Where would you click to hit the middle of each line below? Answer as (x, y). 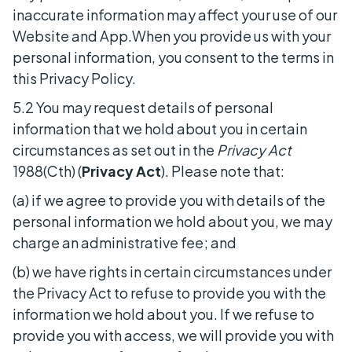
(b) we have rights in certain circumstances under (172, 271)
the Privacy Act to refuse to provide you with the (169, 292)
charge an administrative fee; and (125, 242)
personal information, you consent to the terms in (173, 57)
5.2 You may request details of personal (143, 107)
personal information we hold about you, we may (172, 221)
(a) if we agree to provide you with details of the (169, 200)
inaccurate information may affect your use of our (175, 14)
